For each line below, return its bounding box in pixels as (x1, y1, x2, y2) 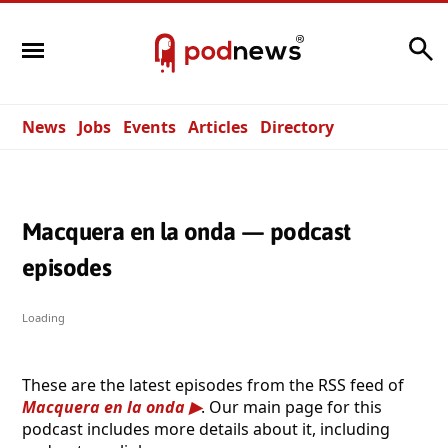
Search (351, 32, 403, 55)
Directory (260, 116, 334, 138)
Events (123, 116, 176, 138)
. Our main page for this (201, 395, 382, 418)
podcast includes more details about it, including (22, 417, 390, 440)
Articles (188, 116, 248, 138)
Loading (22, 309, 65, 325)
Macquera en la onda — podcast (22, 217, 351, 245)
